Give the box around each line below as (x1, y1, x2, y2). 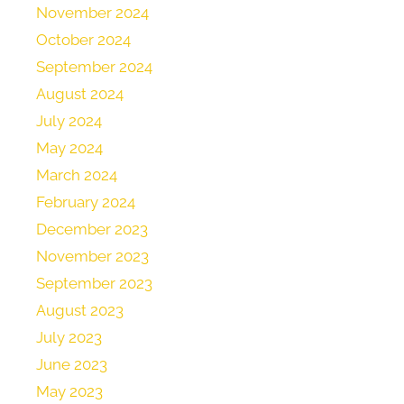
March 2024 (36, 166, 117, 185)
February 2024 (36, 193, 135, 212)
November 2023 (36, 247, 149, 266)
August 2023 (36, 301, 124, 320)
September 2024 (36, 58, 152, 77)
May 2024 (36, 139, 103, 158)
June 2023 (36, 355, 107, 374)
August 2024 (36, 85, 124, 104)
